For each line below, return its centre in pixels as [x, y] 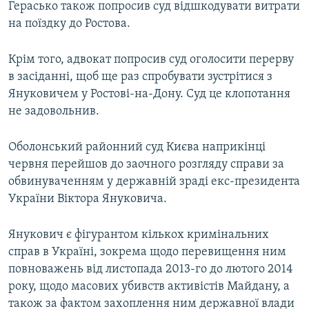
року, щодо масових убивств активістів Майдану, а [149, 287]
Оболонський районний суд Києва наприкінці [137, 148]
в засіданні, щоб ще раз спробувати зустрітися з [140, 77]
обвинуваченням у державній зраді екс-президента [154, 182]
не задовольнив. [54, 112]
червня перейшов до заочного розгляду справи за [146, 165]
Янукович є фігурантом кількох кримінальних [139, 235]
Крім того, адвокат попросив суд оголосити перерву [151, 60]
